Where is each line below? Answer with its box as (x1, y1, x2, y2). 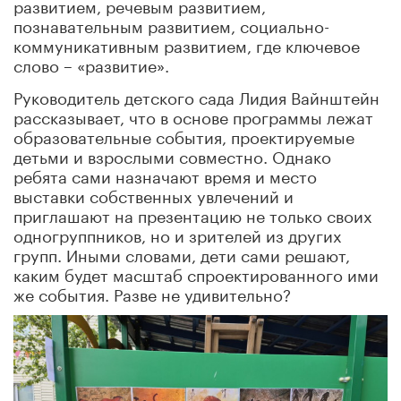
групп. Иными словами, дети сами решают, (13, 240, 350, 266)
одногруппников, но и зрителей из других (13, 220, 342, 246)
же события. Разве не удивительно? (13, 279, 291, 305)
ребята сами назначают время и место (13, 161, 317, 187)
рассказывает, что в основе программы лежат (13, 102, 373, 128)
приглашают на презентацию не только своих (13, 200, 372, 226)
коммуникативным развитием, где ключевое (13, 30, 360, 56)
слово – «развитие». (13, 50, 169, 76)
